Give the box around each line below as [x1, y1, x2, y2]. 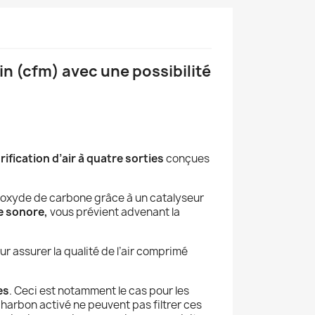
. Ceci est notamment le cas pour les [9, 283, 189, 298]
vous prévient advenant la [50, 204, 180, 219]
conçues [164, 150, 210, 166]
